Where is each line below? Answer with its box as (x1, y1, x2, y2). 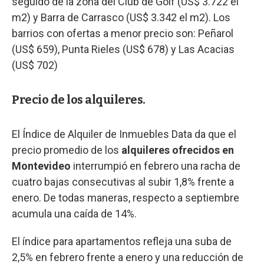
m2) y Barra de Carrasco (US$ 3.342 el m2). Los (12, 11, 230, 24)
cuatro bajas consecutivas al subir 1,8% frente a (12, 175, 234, 188)
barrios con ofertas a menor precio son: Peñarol (12, 27, 233, 39)
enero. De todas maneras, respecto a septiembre (12, 191, 239, 204)
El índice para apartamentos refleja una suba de (12, 235, 232, 247)
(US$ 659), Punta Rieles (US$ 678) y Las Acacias (12, 42, 235, 55)
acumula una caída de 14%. (12, 207, 137, 220)
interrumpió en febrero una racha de (71, 159, 240, 172)
